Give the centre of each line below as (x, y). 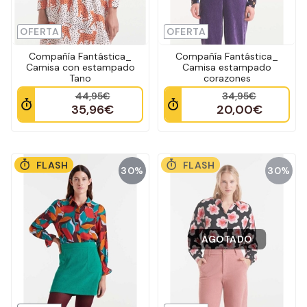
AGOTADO (227, 239)
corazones (227, 78)
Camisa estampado (227, 67)
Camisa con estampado (80, 67)
